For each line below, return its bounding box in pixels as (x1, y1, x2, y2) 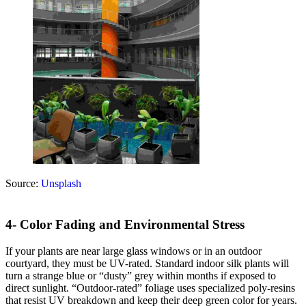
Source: (5, 177, 41, 189)
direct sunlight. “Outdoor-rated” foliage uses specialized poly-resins (5, 282, 295, 294)
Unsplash (41, 177, 81, 189)
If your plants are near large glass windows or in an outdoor (5, 245, 262, 257)
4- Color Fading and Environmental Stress (5, 217, 245, 232)
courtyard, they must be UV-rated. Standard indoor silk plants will (5, 258, 289, 269)
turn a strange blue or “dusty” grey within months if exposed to (5, 270, 276, 281)
